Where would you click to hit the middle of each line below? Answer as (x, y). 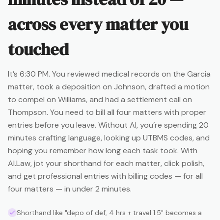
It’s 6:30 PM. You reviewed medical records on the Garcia (109, 74)
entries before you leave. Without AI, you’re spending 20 (108, 125)
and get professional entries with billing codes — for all (105, 176)
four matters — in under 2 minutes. (70, 189)
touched (38, 49)
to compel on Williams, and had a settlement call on (100, 99)
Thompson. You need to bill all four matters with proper (107, 112)
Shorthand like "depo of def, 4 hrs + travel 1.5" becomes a (109, 212)
